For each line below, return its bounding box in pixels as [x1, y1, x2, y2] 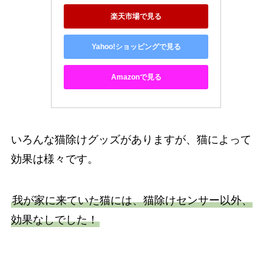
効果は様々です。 [10, 153, 98, 166]
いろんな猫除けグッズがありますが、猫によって [10, 134, 251, 146]
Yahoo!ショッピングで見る [91, 42, 181, 51]
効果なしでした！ [10, 214, 98, 226]
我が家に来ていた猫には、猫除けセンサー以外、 [12, 194, 253, 207]
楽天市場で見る [110, 12, 161, 21]
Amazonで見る [110, 72, 161, 81]
